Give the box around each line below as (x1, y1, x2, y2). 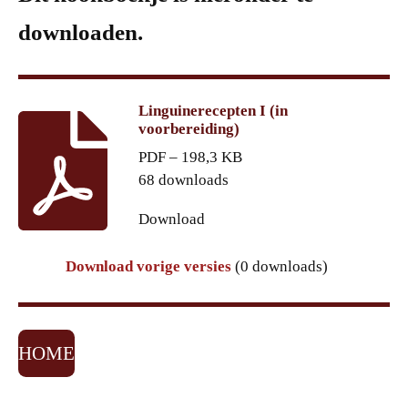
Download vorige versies (66, 258, 231, 276)
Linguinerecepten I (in (138, 102, 288, 120)
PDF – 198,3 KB (138, 148, 242, 167)
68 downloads (138, 171, 229, 189)
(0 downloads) (231, 258, 328, 276)
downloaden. (18, 20, 143, 46)
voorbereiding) (138, 120, 240, 138)
